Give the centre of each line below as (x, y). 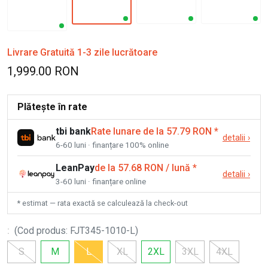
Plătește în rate (52, 106)
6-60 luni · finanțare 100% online (112, 144)
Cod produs (42, 230)
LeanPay (75, 167)
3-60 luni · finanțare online (101, 181)
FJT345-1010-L (103, 230)
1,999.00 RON (43, 71)
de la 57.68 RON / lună (142, 167)
